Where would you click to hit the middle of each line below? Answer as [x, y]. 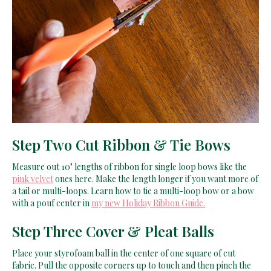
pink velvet [33, 178]
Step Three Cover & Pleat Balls [113, 231]
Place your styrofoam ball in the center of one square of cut [124, 253]
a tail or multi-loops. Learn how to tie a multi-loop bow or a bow [133, 191]
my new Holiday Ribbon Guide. [148, 203]
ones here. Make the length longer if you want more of [156, 178]
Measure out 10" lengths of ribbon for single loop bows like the [129, 166]
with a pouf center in [52, 203]
